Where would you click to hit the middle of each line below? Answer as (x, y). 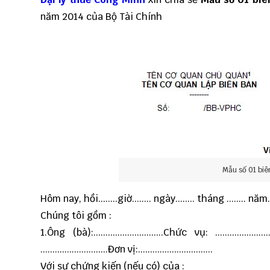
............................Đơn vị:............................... (127, 250)
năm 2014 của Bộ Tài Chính (101, 17)
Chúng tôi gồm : (76, 216)
